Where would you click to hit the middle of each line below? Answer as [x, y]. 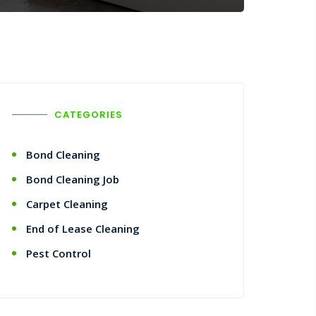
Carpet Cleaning [67, 204]
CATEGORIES [89, 115]
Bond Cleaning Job [73, 179]
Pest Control [59, 253]
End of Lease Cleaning [83, 229]
